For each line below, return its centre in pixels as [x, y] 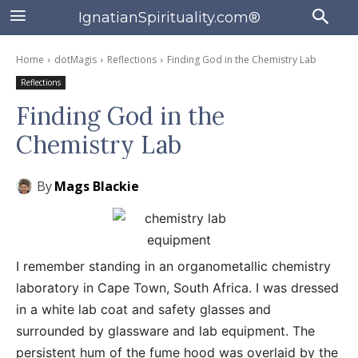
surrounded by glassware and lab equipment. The [165, 331]
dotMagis [76, 60]
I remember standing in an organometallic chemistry [173, 266]
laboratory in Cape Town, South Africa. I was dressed [177, 288]
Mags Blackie [97, 186]
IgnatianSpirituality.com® [169, 17]
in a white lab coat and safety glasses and [143, 309]
